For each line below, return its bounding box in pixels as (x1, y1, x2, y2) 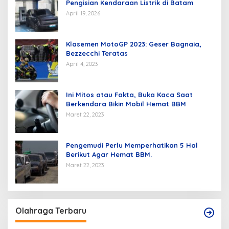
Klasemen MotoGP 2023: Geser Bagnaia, (66, 39, 201, 48)
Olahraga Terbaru (15, 205, 86, 216)
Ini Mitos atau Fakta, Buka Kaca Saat (66, 90, 193, 99)
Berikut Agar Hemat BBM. (66, 150, 152, 158)
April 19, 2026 (66, 9, 100, 17)
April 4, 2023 (66, 60, 98, 67)
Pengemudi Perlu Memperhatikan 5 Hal (66, 141, 198, 149)
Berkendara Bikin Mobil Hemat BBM (66, 99, 186, 108)
